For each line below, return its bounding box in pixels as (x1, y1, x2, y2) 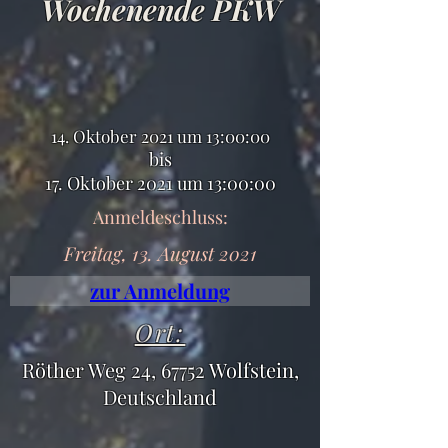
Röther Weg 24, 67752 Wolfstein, (21, 356, 299, 383)
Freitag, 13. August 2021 (63, 240, 257, 266)
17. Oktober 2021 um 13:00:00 (44, 171, 276, 195)
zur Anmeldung (90, 277, 230, 304)
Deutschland (103, 383, 217, 410)
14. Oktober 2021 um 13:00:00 (50, 125, 270, 147)
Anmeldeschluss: (92, 205, 228, 229)
